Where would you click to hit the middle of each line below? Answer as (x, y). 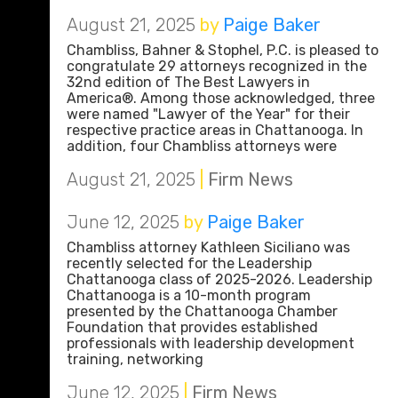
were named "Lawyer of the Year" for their (208, 114)
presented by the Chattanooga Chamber (202, 311)
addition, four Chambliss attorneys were (202, 146)
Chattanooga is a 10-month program (189, 295)
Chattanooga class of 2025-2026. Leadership (219, 279)
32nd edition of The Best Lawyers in (188, 82)
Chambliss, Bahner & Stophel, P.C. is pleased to (223, 50)
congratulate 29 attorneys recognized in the (217, 66)
